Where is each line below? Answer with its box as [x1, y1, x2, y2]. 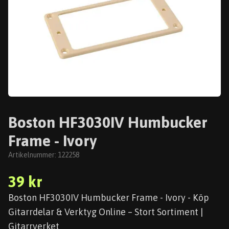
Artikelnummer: [8, 151, 58, 159]
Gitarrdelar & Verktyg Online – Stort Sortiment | [8, 207, 203, 217]
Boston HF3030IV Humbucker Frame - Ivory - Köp [8, 192, 209, 203]
